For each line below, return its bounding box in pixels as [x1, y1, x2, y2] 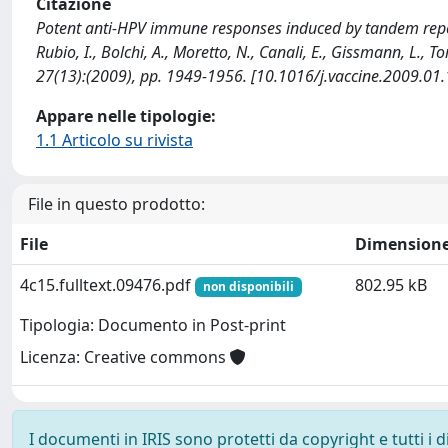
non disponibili [202, 278, 294, 295]
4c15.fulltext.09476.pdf [20, 274, 195, 296]
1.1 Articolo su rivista [36, 129, 193, 151]
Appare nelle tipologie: [36, 105, 216, 127]
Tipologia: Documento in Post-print [20, 314, 286, 337]
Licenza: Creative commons [20, 346, 230, 369]
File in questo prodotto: [28, 193, 205, 215]
